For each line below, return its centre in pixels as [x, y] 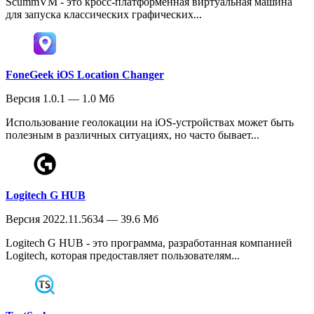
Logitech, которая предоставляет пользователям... [123, 256]
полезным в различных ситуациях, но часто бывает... [132, 135]
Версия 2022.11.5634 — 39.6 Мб [82, 219]
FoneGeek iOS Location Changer [85, 75]
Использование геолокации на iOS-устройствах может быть [150, 123]
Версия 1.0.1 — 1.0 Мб [60, 99]
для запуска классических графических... [104, 15]
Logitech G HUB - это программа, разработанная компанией [149, 243]
